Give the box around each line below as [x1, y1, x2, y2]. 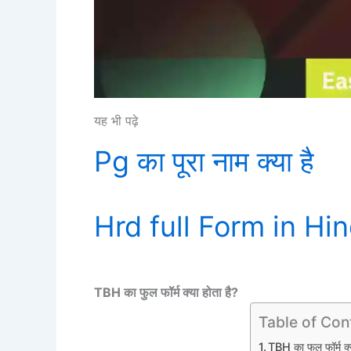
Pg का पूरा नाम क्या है [94, 143, 314, 179]
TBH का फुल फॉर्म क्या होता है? [94, 284, 238, 300]
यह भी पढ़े [94, 113, 139, 128]
